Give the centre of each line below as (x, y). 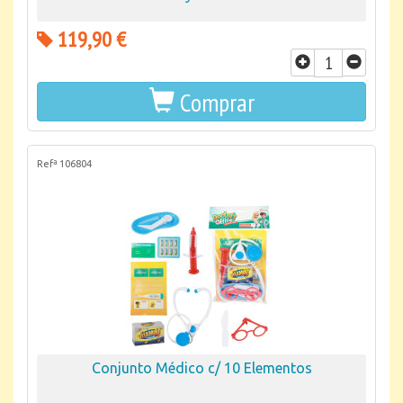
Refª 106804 (64, 164)
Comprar (217, 102)
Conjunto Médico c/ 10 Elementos (201, 368)
